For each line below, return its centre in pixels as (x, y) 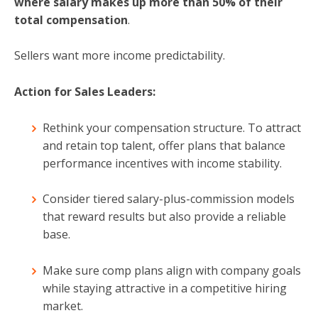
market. (63, 306)
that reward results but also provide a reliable (164, 217)
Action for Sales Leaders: (85, 91)
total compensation (71, 20)
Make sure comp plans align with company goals (172, 270)
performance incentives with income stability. (162, 163)
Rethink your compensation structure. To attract (172, 127)
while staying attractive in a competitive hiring (165, 288)
